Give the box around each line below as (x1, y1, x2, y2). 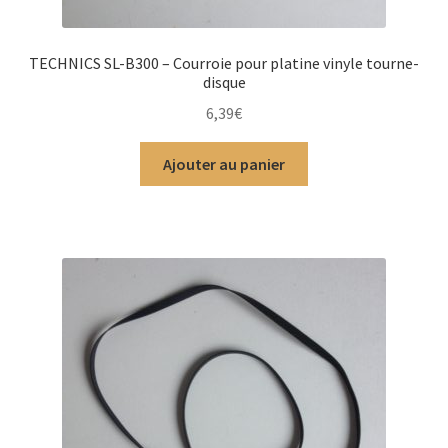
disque (202, 72, 246, 93)
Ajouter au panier (163, 153, 285, 174)
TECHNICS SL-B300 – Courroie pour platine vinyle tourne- (29, 53, 419, 74)
